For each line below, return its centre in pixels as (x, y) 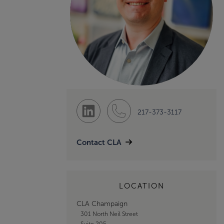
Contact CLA (99, 142)
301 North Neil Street (109, 214)
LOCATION (141, 186)
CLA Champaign (102, 203)
